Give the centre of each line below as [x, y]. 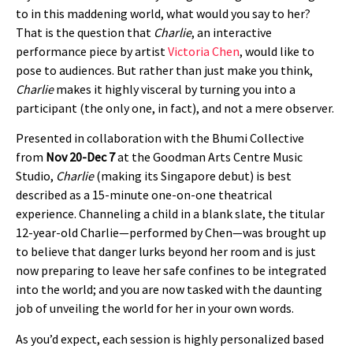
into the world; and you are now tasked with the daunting [169, 290]
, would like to [277, 51]
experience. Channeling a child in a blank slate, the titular [170, 214]
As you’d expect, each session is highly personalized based [170, 338]
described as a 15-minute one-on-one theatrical [144, 195]
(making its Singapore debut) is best [193, 176]
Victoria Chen [204, 51]
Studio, [36, 176]
